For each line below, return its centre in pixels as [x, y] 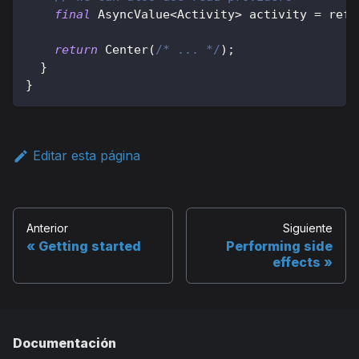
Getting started [90, 246]
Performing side [279, 246]
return [76, 50]
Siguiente [308, 228]
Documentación [65, 343]
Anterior [47, 228]
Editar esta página [86, 156]
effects [296, 262]
